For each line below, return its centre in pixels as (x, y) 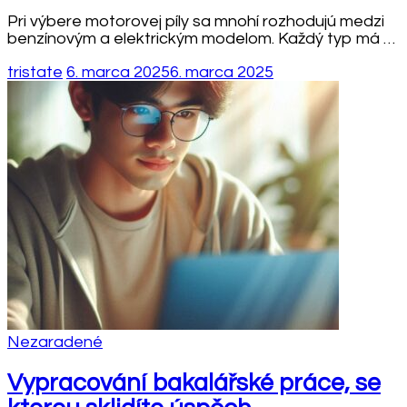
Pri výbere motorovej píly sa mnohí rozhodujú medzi (196, 21)
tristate (35, 72)
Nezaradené (55, 342)
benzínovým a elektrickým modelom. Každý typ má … (201, 38)
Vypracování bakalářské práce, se (194, 384)
